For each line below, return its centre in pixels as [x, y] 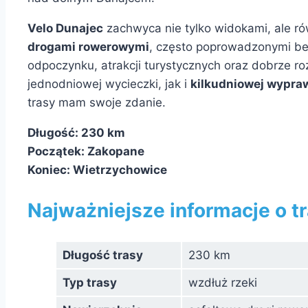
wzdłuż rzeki [222, 282]
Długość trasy [102, 255]
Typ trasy [89, 282]
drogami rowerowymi [88, 47]
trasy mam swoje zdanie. [97, 103]
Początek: [57, 152]
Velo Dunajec [65, 29]
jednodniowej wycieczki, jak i [109, 84]
